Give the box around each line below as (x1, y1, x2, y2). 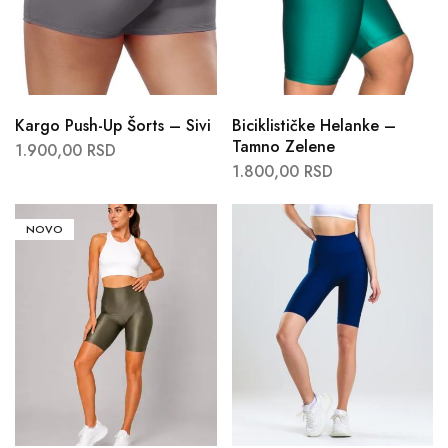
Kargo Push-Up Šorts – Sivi (15, 113, 211, 137)
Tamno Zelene (231, 134, 335, 158)
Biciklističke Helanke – (231, 113, 396, 137)
